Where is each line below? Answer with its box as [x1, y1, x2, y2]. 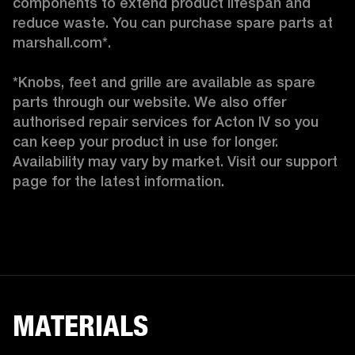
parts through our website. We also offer [13, 93, 286, 110]
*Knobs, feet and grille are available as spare [13, 73, 315, 90]
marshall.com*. [13, 33, 111, 51]
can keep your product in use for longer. [13, 132, 278, 150]
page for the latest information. [13, 172, 228, 189]
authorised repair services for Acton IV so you [13, 113, 319, 130]
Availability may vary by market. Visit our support [13, 152, 338, 170]
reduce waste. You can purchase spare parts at [13, 13, 333, 31]
